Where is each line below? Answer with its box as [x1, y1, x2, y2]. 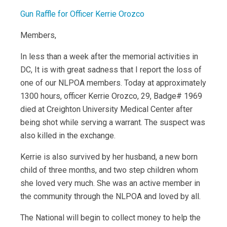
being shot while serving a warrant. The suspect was [20, 118, 205, 127]
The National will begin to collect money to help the [20, 213, 201, 222]
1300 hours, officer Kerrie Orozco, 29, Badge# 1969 [20, 91, 202, 101]
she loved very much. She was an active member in [20, 178, 200, 188]
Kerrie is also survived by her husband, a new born [20, 152, 198, 162]
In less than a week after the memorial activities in [20, 52, 198, 61]
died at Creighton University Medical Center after [20, 104, 193, 114]
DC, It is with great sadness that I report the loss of [20, 65, 202, 74]
